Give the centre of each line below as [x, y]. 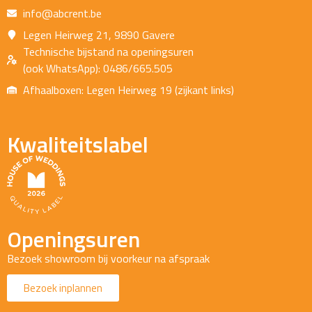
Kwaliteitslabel [78, 144]
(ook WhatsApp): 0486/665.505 [97, 68]
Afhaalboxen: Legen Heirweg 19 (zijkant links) [128, 89]
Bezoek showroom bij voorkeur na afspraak [108, 259]
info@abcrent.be [62, 13]
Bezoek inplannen [63, 288]
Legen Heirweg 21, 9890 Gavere [99, 34]
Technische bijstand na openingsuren [108, 51]
